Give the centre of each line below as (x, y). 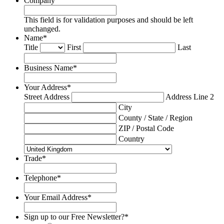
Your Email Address (56, 197)
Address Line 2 (190, 96)
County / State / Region (155, 117)
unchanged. (42, 28)
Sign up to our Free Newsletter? (74, 216)
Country (131, 138)
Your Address (45, 87)
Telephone (40, 177)
